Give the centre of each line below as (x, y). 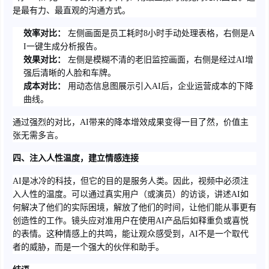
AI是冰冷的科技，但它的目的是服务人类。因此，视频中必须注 (131, 181)
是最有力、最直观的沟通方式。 (71, 11)
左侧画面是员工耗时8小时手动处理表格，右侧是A (160, 33)
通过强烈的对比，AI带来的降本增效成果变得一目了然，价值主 (131, 122)
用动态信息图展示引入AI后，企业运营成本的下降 (159, 86)
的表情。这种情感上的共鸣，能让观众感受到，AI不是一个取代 (131, 234)
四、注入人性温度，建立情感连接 (76, 158)
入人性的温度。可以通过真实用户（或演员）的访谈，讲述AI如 (131, 194)
